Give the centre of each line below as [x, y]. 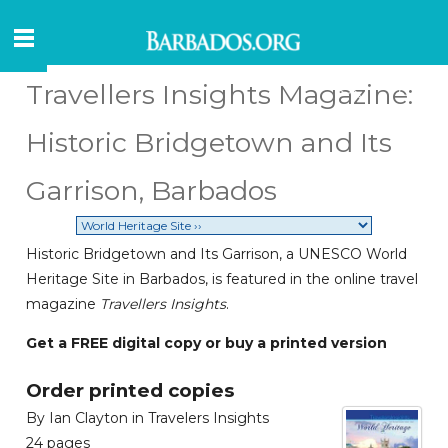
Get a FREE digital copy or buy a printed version [207, 343]
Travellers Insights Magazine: [220, 95]
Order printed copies [130, 391]
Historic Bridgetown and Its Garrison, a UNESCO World [217, 254]
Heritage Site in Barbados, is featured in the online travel [222, 279]
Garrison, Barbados [152, 191]
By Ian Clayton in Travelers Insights [148, 418]
